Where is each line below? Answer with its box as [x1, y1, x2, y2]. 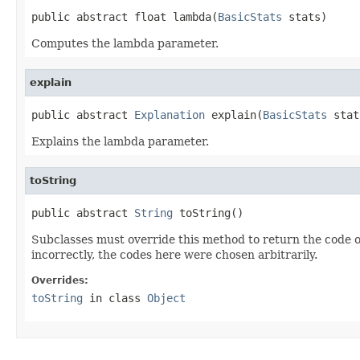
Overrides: [31, 275, 88, 287]
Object [147, 292, 186, 305]
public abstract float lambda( [31, 10, 218, 24]
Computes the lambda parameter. [31, 37, 219, 51]
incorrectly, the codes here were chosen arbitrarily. [31, 248, 317, 262]
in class [83, 292, 147, 305]
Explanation [134, 108, 205, 122]
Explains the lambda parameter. [31, 135, 209, 149]
